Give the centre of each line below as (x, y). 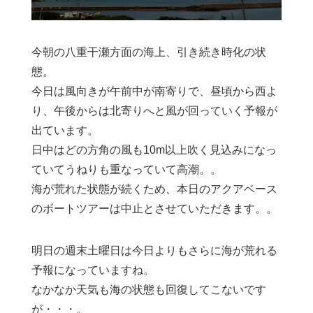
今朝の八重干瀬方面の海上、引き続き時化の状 (149, 52)
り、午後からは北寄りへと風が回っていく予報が (154, 111)
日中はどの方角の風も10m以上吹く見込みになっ (154, 150)
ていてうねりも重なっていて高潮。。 (126, 170)
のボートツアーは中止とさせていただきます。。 (154, 209)
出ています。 (65, 131)
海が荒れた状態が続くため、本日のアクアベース (154, 189)
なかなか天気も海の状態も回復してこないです (149, 290)
